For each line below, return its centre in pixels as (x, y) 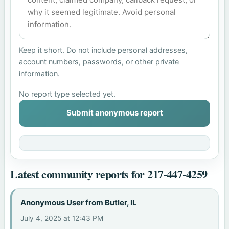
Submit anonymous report (114, 113)
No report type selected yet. (67, 94)
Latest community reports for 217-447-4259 (109, 174)
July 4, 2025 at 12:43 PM (62, 218)
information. (40, 73)
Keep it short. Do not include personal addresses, (104, 50)
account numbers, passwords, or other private (99, 61)
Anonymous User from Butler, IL (79, 203)
